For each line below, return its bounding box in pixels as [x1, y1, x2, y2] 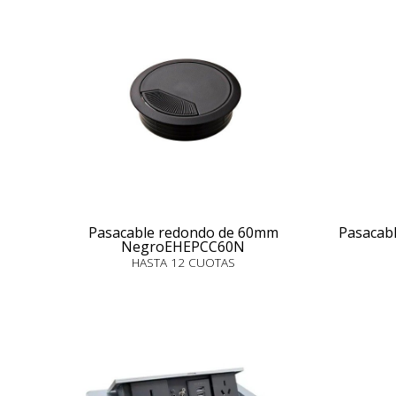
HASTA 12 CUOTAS [131, 254, 235, 270]
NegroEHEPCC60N [121, 237, 245, 256]
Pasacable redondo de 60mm [88, 223, 278, 242]
